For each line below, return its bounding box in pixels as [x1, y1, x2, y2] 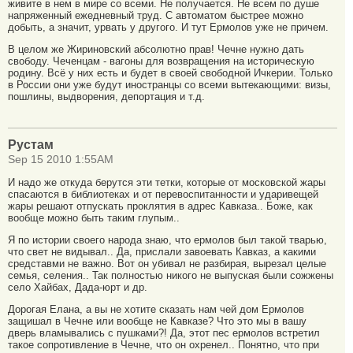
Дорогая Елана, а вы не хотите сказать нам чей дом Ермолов [8, 303, 304, 315]
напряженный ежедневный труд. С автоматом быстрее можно [8, 9, 303, 21]
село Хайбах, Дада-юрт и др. [8, 281, 147, 293]
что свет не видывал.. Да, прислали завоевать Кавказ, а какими [8, 245, 316, 258]
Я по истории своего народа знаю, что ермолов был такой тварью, [8, 233, 327, 246]
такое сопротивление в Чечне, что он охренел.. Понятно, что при [8, 338, 319, 351]
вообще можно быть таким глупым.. [8, 212, 180, 225]
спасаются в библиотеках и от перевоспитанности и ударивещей [8, 188, 318, 201]
